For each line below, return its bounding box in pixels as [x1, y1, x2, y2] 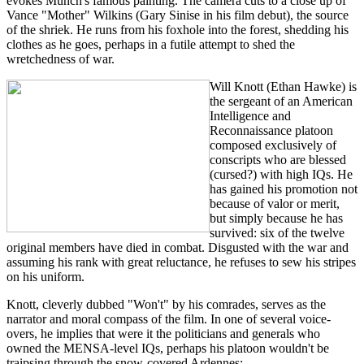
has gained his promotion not [210, 181, 357, 196]
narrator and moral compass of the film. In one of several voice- [6, 311, 331, 326]
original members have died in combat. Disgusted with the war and [6, 240, 349, 254]
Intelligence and [210, 108, 291, 123]
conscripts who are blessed [210, 152, 346, 167]
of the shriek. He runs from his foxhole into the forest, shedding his [6, 22, 349, 37]
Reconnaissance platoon [210, 123, 333, 137]
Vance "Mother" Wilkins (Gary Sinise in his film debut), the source [6, 7, 349, 22]
